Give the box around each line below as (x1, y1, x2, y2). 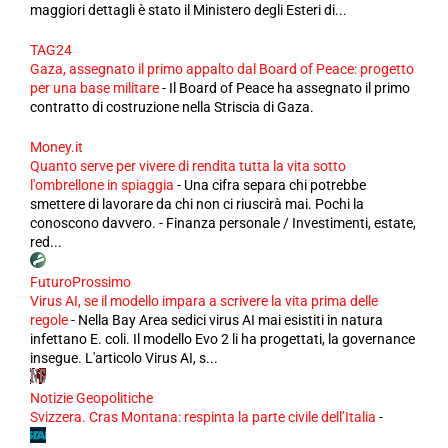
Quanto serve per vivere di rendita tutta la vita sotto (30, 158, 346, 174)
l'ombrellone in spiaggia (30, 177, 174, 193)
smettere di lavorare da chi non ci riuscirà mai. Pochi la (30, 196, 364, 212)
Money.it (30, 139, 83, 155)
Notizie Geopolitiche (30, 390, 153, 406)
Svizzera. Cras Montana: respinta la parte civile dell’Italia (30, 409, 376, 425)
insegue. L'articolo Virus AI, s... (30, 350, 218, 366)
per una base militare (30, 80, 159, 96)
